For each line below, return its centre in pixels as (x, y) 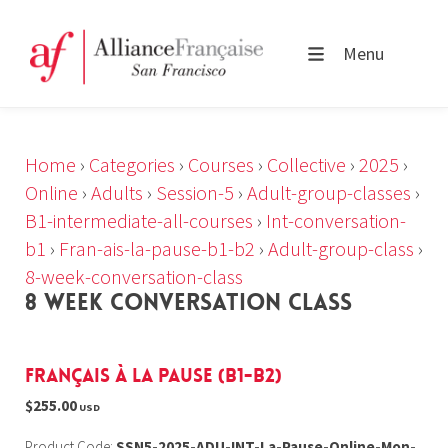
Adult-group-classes (329, 192)
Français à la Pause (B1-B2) (153, 375)
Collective (306, 164)
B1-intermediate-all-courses (139, 220)
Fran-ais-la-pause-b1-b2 (157, 248)
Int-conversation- (336, 220)
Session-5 (195, 192)
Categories (132, 164)
